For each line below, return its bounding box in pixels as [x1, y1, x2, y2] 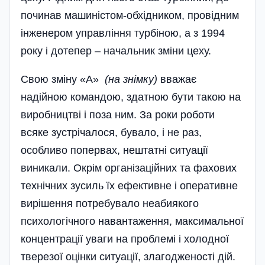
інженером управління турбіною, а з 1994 [21, 27, 225, 39]
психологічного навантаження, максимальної [21, 215, 244, 227]
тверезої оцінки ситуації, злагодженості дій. [21, 250, 235, 263]
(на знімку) [102, 73, 157, 85]
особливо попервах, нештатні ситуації [21, 144, 208, 156]
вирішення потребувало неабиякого [21, 197, 199, 209]
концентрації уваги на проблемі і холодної [21, 232, 229, 245]
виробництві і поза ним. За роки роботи [21, 108, 215, 121]
